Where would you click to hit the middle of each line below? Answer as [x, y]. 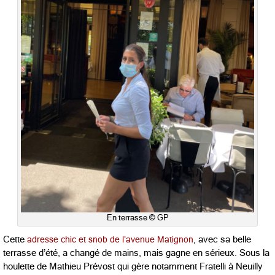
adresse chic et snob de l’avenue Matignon [109, 239]
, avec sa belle [222, 239]
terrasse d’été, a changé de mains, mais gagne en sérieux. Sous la [136, 253]
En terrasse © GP [137, 217]
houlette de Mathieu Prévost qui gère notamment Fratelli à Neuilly [133, 266]
